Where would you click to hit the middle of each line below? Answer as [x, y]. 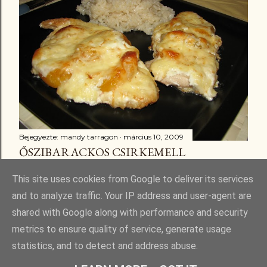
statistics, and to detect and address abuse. [105, 246]
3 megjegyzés [88, 172]
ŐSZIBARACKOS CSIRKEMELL [102, 152]
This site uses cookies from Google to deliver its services [133, 179]
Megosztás [37, 172]
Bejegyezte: [40, 136]
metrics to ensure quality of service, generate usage [122, 229]
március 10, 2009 [153, 136]
